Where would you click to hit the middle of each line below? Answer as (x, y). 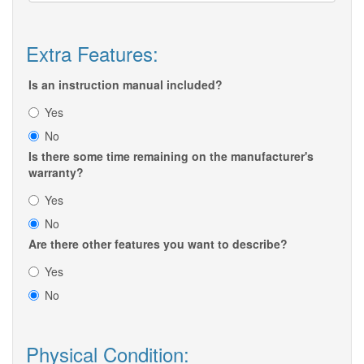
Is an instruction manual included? (126, 85)
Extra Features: (92, 54)
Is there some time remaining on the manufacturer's (171, 156)
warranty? (56, 173)
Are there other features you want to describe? (158, 244)
